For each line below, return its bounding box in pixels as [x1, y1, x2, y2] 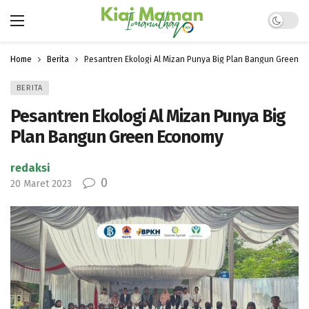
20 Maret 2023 [10, 178, 72, 190]
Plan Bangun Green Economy [10, 126, 223, 148]
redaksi [10, 161, 50, 175]
